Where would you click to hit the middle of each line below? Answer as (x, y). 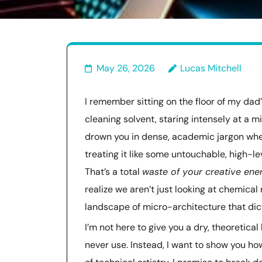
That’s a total (113, 172)
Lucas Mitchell (211, 68)
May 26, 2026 (126, 68)
